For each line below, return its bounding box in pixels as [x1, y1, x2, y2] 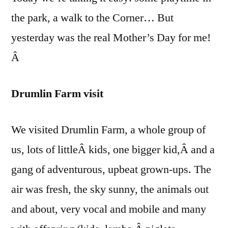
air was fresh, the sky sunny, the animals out [11, 182, 209, 196]
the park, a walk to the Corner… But [11, 10, 174, 25]
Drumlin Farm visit [11, 86, 103, 101]
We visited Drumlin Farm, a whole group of [11, 122, 206, 137]
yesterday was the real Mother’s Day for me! [11, 30, 211, 45]
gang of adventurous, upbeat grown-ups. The [11, 162, 211, 177]
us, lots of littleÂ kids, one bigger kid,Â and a [11, 142, 215, 157]
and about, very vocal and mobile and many [11, 202, 206, 216]
